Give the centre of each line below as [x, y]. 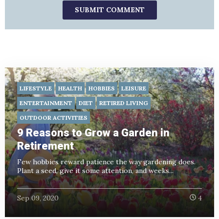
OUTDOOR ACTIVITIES [54, 117]
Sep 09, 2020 [38, 198]
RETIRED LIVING [124, 103]
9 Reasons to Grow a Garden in [93, 132]
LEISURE [134, 88]
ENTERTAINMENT [46, 103]
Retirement [45, 146]
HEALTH [70, 88]
